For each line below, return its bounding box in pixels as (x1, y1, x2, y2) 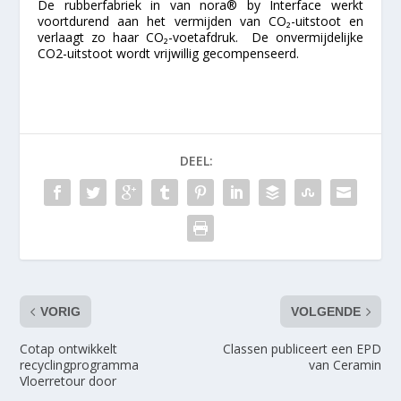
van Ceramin (308, 356, 381, 374)
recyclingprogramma (20, 356, 140, 374)
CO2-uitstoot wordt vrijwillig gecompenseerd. (38, 45, 300, 63)
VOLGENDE (290, 304, 361, 320)
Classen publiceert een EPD (222, 340, 381, 358)
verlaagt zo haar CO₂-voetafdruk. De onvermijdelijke (38, 29, 363, 47)
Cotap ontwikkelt (20, 340, 118, 358)
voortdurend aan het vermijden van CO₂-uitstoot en (38, 13, 363, 30)
